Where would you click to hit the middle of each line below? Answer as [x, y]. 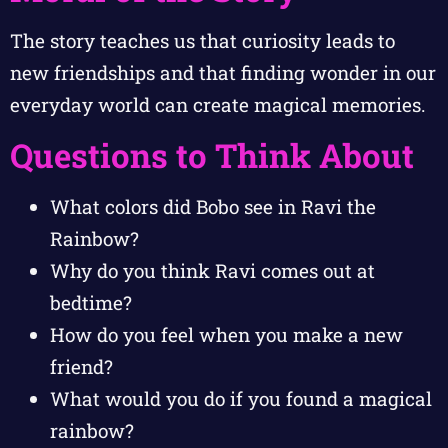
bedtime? [91, 302]
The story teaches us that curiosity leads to [202, 41]
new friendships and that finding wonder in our [223, 73]
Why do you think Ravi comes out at [212, 270]
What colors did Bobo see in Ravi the [213, 206]
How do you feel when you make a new [226, 334]
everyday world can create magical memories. [218, 105]
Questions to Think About [212, 154]
